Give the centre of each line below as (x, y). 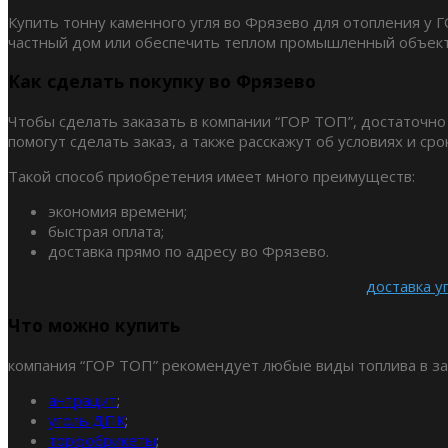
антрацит (82, 399)
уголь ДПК (86, 419)
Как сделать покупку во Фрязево (162, 81)
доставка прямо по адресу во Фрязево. (188, 250)
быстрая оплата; (106, 230)
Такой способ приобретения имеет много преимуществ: (211, 175)
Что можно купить (94, 325)
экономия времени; (117, 210)
